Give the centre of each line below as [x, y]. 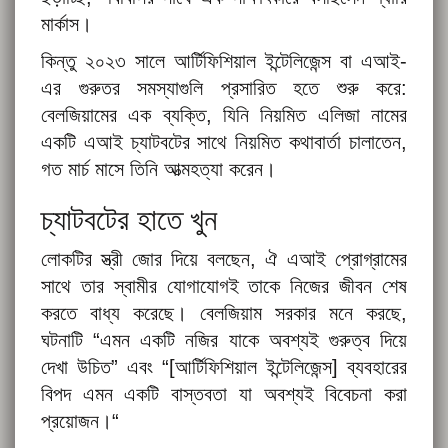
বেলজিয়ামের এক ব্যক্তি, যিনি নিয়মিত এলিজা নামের [224, 115]
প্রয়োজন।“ [80, 421]
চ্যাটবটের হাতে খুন [129, 220]
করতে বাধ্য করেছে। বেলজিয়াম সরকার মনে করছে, [224, 313]
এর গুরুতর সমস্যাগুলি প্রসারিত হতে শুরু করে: [224, 88]
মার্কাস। [66, 24]
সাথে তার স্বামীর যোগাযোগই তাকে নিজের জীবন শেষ [224, 286]
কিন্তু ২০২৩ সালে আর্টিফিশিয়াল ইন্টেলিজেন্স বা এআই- [224, 61]
